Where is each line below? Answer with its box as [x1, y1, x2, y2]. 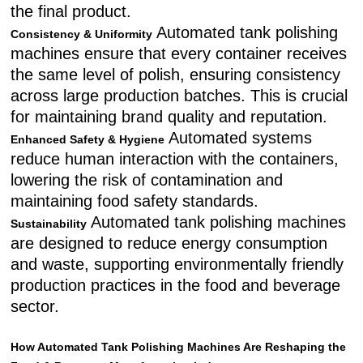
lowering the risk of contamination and [11, 171, 284, 189]
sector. [11, 297, 60, 315]
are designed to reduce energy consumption [11, 234, 328, 252]
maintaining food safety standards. [11, 192, 259, 210]
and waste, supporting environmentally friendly [11, 255, 344, 273]
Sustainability [11, 217, 88, 230]
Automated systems [164, 129, 313, 147]
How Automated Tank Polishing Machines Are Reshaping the [11, 340, 347, 353]
